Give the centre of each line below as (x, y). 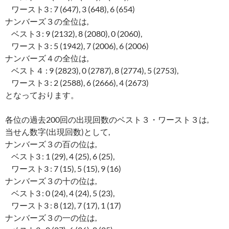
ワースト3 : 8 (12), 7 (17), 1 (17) (63, 205)
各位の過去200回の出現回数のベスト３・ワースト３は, (107, 120)
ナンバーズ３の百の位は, (51, 144)
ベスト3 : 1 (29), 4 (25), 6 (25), (60, 156)
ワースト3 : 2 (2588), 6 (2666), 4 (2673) (77, 83)
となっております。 (42, 95)
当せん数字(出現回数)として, (58, 132)
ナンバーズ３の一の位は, (51, 218)
